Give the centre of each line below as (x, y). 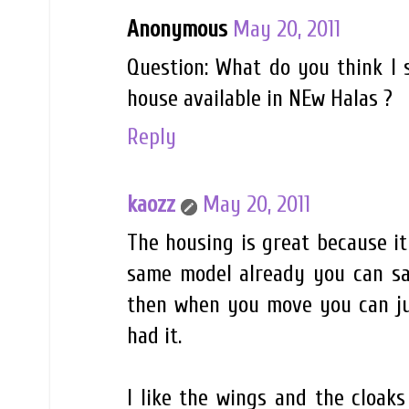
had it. (154, 336)
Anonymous (177, 29)
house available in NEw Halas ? (260, 98)
